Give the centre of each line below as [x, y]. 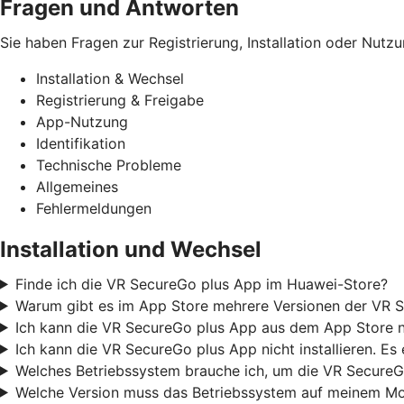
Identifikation [81, 143]
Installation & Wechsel [110, 78]
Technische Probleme [109, 165]
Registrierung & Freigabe [120, 100]
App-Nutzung [82, 121]
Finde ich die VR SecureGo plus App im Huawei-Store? [201, 284]
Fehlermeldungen [94, 208]
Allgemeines [77, 186]
